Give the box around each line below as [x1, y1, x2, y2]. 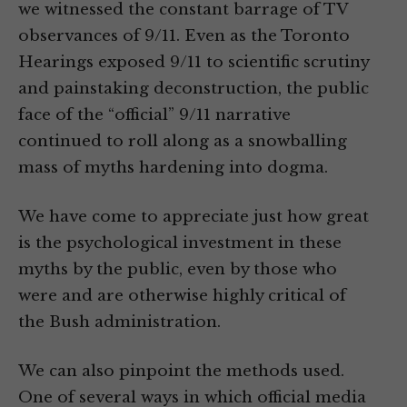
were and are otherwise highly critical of [18, 286, 346, 306]
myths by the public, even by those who [18, 260, 337, 280]
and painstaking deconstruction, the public [18, 79, 369, 99]
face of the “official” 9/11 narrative [18, 105, 291, 125]
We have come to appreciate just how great [18, 207, 369, 227]
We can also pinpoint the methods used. [18, 362, 344, 382]
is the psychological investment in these [18, 233, 342, 253]
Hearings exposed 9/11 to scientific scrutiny [18, 53, 369, 73]
